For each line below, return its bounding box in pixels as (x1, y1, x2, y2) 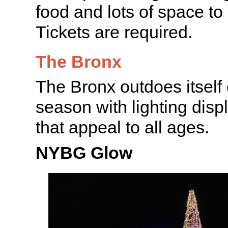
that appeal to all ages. (36, 117, 209, 137)
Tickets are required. (36, 22, 192, 42)
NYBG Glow (36, 142, 132, 162)
